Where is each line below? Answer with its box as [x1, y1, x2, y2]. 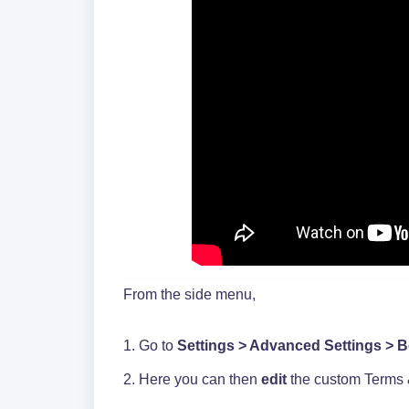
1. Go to [123, 338, 177, 353]
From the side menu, [123, 287, 256, 302]
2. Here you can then [123, 372, 261, 387]
